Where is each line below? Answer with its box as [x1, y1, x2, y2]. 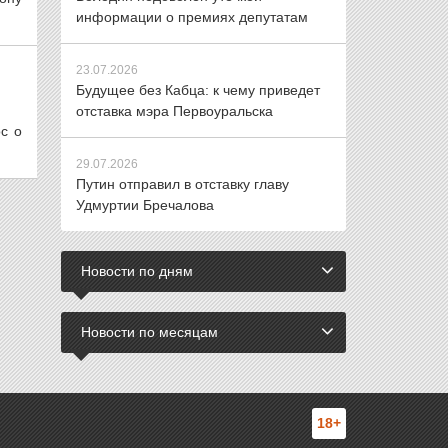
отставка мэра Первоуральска [76, 103, 273, 119]
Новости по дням [81, 263, 193, 279]
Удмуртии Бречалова [76, 197, 214, 213]
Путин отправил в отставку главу [76, 176, 289, 192]
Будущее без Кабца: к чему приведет [76, 82, 320, 98]
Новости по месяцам [81, 324, 218, 340]
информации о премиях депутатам [76, 9, 308, 25]
